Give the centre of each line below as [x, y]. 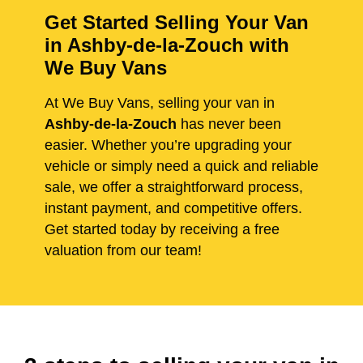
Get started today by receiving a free [162, 230]
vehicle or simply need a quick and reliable [181, 167]
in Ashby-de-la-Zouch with [167, 45]
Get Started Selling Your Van [177, 23]
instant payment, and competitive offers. [173, 209]
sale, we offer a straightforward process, [174, 188]
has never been [229, 124]
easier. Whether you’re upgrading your [168, 145]
